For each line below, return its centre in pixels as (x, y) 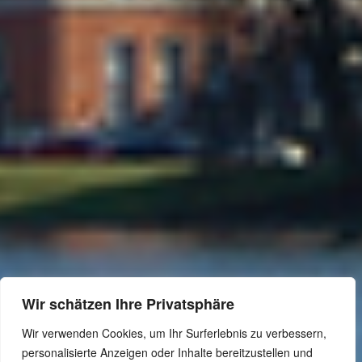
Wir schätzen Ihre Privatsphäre (128, 304)
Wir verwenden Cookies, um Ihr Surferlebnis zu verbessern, (174, 333)
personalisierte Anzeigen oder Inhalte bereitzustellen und (167, 352)
